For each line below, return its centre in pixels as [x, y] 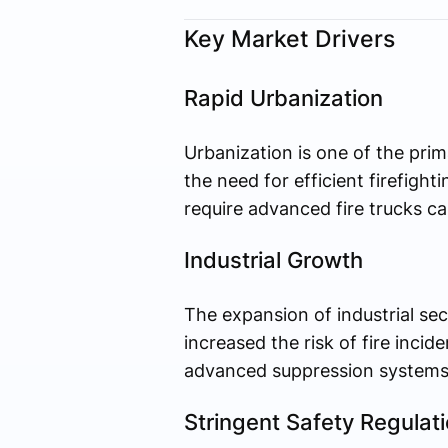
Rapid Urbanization [283, 98]
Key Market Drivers [289, 39]
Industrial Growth [273, 260]
